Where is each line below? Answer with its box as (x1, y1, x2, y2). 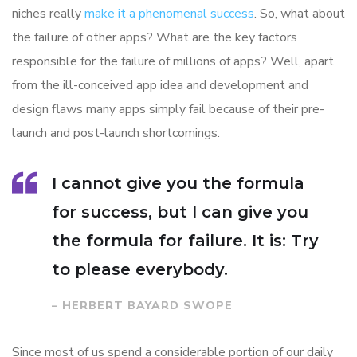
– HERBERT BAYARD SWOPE (52, 297, 233, 313)
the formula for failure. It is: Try (52, 230, 319, 250)
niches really (12, 4, 84, 22)
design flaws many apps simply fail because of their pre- (12, 100, 324, 118)
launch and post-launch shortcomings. (12, 124, 220, 142)
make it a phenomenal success (84, 4, 254, 22)
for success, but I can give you (52, 202, 308, 222)
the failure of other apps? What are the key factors (12, 28, 297, 46)
